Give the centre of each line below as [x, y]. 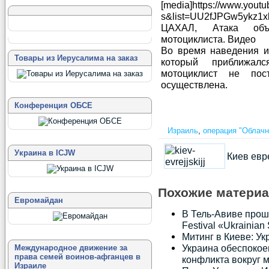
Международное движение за [71, 248]
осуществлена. [194, 85]
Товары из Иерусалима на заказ [76, 58]
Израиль [183, 131]
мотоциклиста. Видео [208, 39]
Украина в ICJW [45, 153]
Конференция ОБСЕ [53, 105]
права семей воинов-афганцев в [77, 257]
